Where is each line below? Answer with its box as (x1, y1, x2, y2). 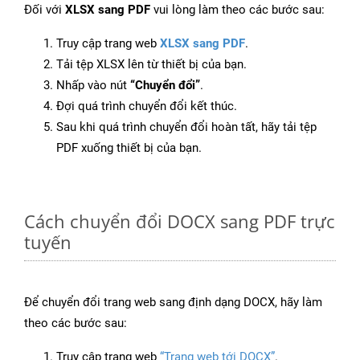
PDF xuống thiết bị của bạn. (56, 141, 202, 156)
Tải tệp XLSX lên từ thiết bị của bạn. (56, 57, 247, 72)
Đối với (24, 2, 65, 18)
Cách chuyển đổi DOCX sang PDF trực (24, 209, 335, 234)
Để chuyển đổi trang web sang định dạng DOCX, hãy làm (24, 295, 322, 310)
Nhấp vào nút (56, 78, 130, 93)
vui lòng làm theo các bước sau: (150, 2, 325, 18)
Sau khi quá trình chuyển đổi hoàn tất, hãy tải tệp (56, 120, 317, 135)
